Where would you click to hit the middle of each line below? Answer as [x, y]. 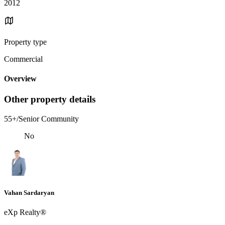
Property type [25, 42]
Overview [20, 79]
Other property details [50, 99]
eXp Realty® [25, 212]
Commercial [23, 59]
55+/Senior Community [41, 119]
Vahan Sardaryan [29, 193]
